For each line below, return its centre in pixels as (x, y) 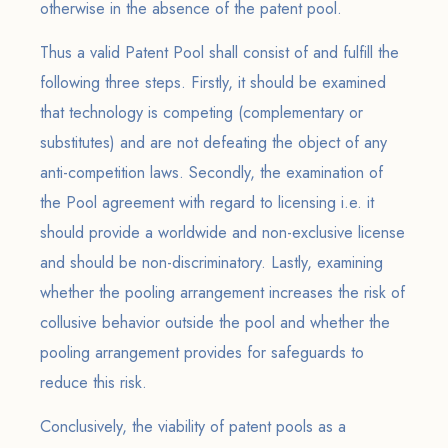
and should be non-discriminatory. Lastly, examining (211, 262)
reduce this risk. (93, 382)
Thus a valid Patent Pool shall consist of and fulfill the (219, 52)
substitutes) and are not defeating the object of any (213, 142)
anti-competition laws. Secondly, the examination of (211, 172)
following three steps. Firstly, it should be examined (213, 82)
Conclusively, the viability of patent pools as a (193, 426)
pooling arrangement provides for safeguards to (202, 352)
